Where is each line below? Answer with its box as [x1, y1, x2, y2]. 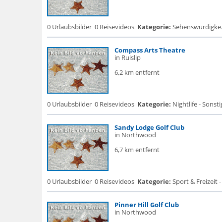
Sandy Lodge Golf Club [114, 123, 184, 132]
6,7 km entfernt [114, 145, 160, 154]
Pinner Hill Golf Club [114, 200, 179, 209]
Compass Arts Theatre [114, 46, 185, 55]
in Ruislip [114, 53, 141, 62]
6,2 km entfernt [114, 68, 160, 77]
